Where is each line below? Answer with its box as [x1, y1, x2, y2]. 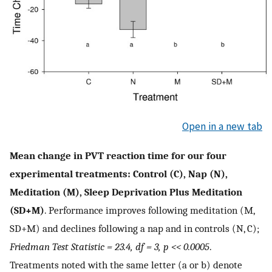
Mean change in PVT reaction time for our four [10, 149, 226, 161]
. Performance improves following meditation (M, [44, 203, 254, 216]
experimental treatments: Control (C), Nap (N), [10, 167, 228, 180]
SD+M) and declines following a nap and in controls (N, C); [10, 222, 259, 234]
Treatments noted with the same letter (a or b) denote [10, 258, 242, 271]
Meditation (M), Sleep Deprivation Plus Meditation [10, 185, 242, 198]
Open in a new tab [182, 120, 262, 134]
